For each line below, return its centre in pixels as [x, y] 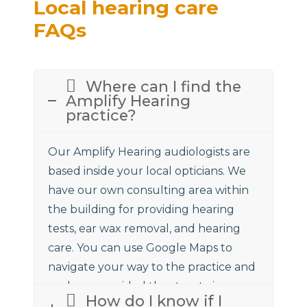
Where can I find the [164, 86]
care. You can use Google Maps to [140, 247]
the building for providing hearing [142, 209]
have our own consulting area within [149, 190]
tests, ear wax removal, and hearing [145, 228]
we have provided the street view [140, 286]
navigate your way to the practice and [152, 267]
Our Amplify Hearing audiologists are [149, 151]
